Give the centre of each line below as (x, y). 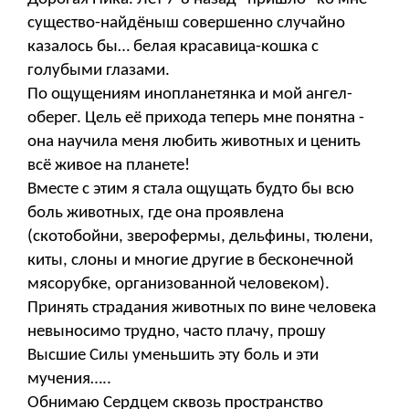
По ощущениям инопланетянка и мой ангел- (190, 94)
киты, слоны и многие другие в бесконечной (190, 260)
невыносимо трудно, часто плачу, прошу (177, 331)
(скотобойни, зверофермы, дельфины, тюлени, (200, 236)
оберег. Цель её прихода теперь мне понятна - (196, 118)
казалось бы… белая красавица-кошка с (173, 47)
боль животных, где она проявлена (156, 213)
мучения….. (69, 379)
